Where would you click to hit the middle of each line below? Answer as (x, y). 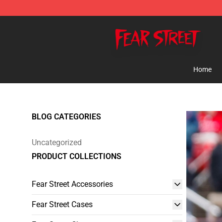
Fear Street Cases (62, 204)
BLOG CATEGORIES (66, 117)
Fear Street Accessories (72, 184)
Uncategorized (57, 142)
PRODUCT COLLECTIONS (77, 156)
